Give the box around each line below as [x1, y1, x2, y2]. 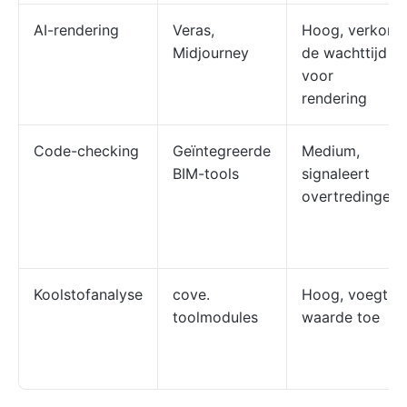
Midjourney [173, 44, 249, 62]
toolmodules [173, 308, 258, 326]
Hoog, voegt [302, 285, 388, 303]
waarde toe [302, 308, 380, 326]
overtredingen [302, 187, 399, 205]
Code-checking [34, 142, 139, 160]
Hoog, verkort [302, 21, 399, 39]
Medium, [302, 142, 360, 160]
